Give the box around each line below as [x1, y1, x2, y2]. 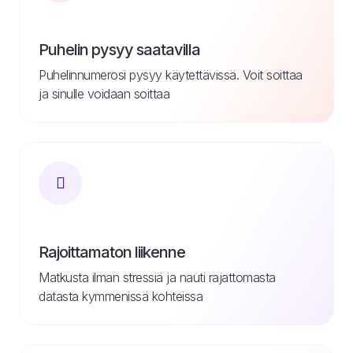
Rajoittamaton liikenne [39, 242, 185, 262]
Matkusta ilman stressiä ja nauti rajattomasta [39, 269, 276, 285]
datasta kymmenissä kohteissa [39, 288, 203, 304]
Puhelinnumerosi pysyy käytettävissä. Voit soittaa [39, 66, 303, 83]
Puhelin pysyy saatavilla [39, 39, 200, 59]
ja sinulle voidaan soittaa [39, 85, 169, 102]
